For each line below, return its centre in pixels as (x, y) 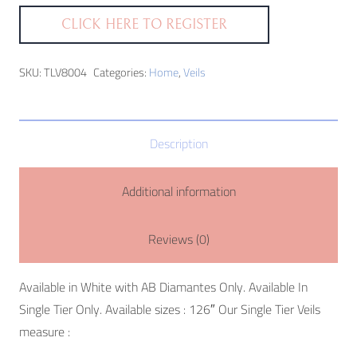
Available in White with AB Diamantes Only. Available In (163, 286)
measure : (45, 331)
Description (178, 143)
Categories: (121, 72)
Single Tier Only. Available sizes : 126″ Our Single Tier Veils (170, 309)
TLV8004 (65, 72)
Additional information (178, 191)
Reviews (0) (178, 239)
